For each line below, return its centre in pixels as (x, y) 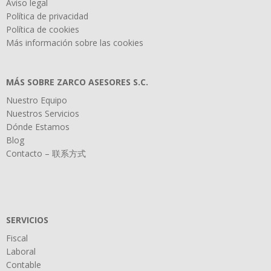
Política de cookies (43, 30)
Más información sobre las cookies (75, 43)
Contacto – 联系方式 (46, 154)
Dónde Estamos (38, 127)
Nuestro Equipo (37, 100)
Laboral (21, 252)
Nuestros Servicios (43, 114)
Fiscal (17, 238)
